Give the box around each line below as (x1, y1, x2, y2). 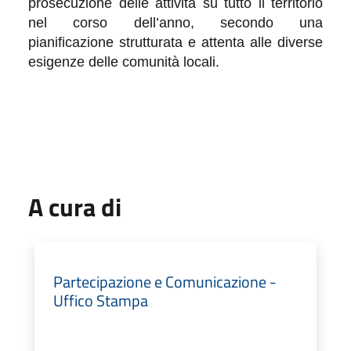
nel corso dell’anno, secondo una (28, 14, 323, 31)
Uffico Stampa (53, 288, 148, 313)
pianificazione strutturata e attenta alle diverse (28, 34, 323, 50)
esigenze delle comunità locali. (28, 53, 219, 70)
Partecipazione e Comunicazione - (53, 269, 277, 294)
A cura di (28, 187, 121, 226)
